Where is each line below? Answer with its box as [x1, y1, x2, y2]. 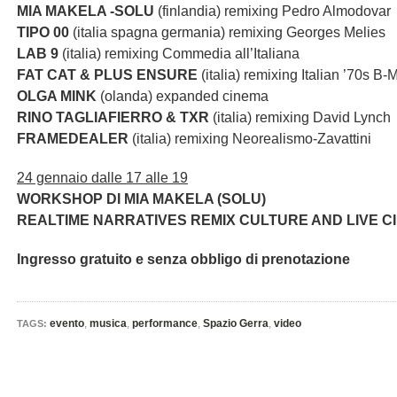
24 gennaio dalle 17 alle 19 [17, 170, 188, 185]
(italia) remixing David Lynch [209, 110, 391, 125]
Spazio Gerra [203, 317, 269, 330]
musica [90, 317, 127, 330]
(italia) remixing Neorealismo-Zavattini [128, 131, 371, 146]
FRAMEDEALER [17, 131, 128, 146]
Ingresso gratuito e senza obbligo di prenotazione [17, 252, 350, 267]
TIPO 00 [17, 25, 69, 40]
